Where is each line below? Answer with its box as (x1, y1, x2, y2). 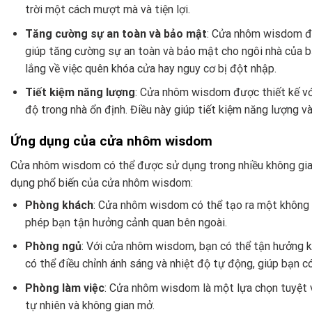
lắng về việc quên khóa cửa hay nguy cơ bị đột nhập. (24, 61, 276, 75)
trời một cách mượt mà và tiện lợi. (24, 3, 190, 17)
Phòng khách (24, 198, 93, 212)
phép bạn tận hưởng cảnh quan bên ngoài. (24, 215, 227, 229)
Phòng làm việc (24, 281, 104, 295)
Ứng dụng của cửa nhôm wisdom (10, 133, 212, 150)
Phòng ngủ (24, 240, 81, 253)
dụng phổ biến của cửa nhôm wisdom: (10, 175, 193, 189)
